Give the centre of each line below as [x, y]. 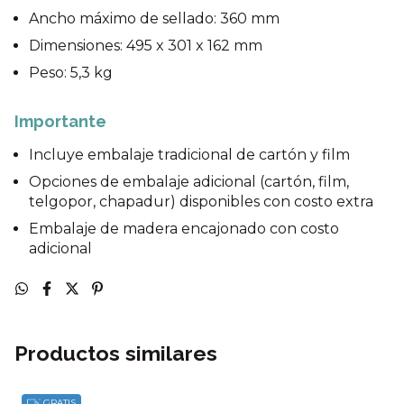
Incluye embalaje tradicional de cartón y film [189, 155]
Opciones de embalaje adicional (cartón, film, [189, 182]
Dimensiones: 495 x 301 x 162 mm [146, 46]
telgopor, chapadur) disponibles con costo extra [201, 202]
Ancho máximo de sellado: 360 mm [154, 19]
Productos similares [116, 353]
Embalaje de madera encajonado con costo [184, 229]
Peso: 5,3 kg [71, 73]
